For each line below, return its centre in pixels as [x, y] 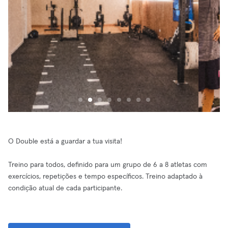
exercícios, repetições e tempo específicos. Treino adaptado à [105, 177]
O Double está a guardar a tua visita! [65, 141]
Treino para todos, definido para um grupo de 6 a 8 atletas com [108, 165]
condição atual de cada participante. [65, 188]
